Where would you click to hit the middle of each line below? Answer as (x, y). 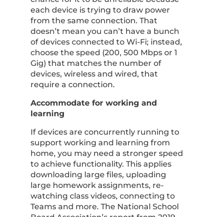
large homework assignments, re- (97, 185)
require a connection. (72, 85)
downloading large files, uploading (98, 175)
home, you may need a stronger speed (107, 153)
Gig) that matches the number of (96, 63)
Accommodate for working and (93, 103)
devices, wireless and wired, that (94, 74)
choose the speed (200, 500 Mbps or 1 (104, 53)
